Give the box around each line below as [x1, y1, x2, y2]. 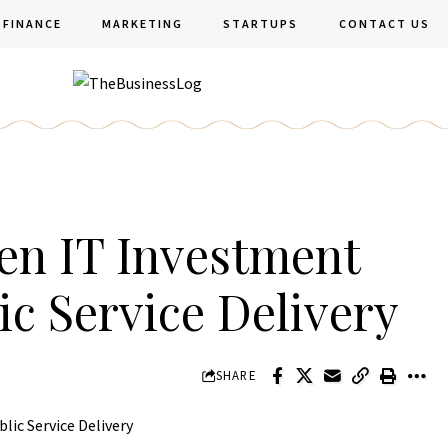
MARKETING [102, 16, 184, 31]
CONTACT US [338, 16, 430, 31]
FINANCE [3, 16, 63, 31]
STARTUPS [223, 16, 299, 31]
